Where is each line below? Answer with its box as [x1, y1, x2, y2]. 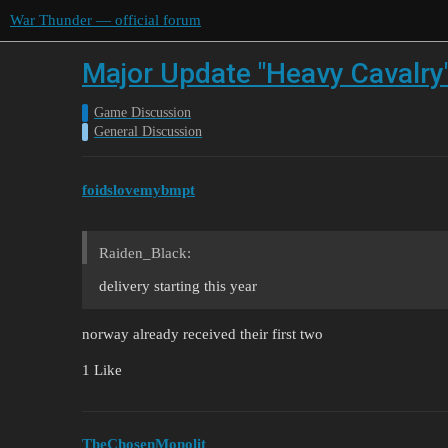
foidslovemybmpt [82, 181, 195, 198]
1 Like [82, 361, 122, 378]
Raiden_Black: [99, 244, 191, 261]
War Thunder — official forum [10, 12, 201, 28]
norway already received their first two [82, 325, 323, 342]
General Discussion [94, 124, 202, 139]
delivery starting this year [99, 277, 257, 294]
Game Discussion [94, 105, 191, 120]
